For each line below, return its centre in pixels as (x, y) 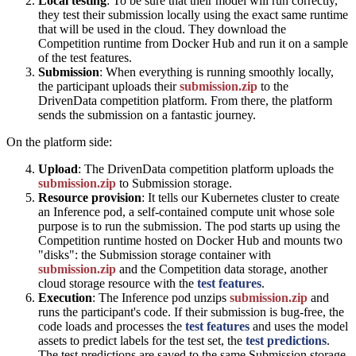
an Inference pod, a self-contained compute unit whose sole (186, 211)
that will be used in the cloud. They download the (162, 29)
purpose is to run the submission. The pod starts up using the (189, 226)
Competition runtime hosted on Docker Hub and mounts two (190, 240)
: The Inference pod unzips (161, 297)
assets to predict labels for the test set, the (142, 340)
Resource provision (90, 197)
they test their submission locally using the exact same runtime (193, 14)
